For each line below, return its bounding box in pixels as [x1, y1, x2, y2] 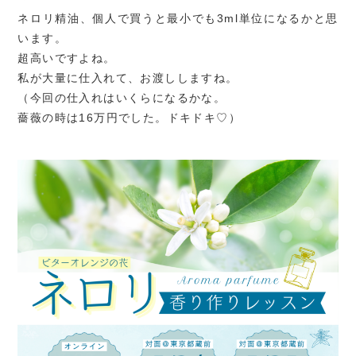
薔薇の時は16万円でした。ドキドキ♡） [17, 110, 242, 124]
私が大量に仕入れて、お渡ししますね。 [17, 71, 238, 84]
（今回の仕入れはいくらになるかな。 [17, 91, 226, 104]
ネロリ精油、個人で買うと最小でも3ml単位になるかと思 [17, 11, 339, 25]
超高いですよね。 [17, 51, 116, 64]
